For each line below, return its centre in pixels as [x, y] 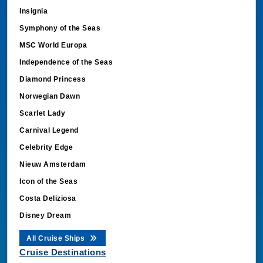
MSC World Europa [53, 45]
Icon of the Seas [48, 181]
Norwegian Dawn [50, 96]
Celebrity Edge [46, 147]
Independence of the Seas [66, 62]
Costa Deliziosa [48, 198]
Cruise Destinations [63, 252]
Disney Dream [45, 215]
